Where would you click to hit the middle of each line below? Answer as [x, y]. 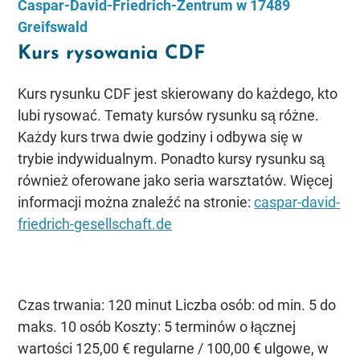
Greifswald [53, 27]
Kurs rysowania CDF [112, 54]
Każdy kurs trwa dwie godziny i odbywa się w [161, 137]
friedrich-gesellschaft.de [95, 224]
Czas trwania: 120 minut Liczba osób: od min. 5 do [177, 305]
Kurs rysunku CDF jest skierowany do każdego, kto [178, 94]
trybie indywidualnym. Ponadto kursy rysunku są [172, 159]
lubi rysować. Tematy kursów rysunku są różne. [169, 115]
